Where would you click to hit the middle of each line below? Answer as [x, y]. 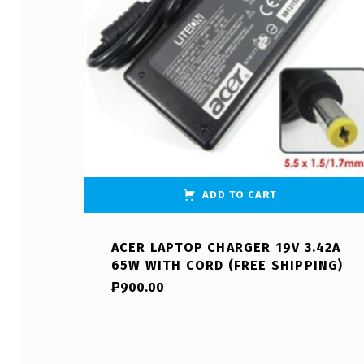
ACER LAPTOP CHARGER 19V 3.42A [226, 248]
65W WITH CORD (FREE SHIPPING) [227, 266]
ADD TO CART [240, 195]
